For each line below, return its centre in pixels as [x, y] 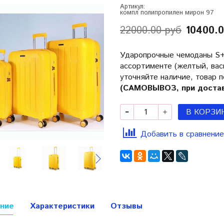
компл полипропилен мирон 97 [167, 13]
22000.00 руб [150, 31]
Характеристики [62, 206]
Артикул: [132, 7]
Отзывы [126, 206]
